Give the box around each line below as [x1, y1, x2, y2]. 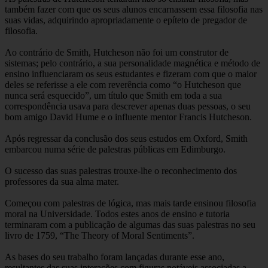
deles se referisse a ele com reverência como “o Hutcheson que [5, 80, 241, 90]
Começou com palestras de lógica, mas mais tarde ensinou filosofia [5, 198, 256, 209]
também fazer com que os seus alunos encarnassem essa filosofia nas [5, 4, 263, 15]
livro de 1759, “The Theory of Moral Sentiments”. [5, 230, 194, 241]
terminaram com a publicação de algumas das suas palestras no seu [5, 220, 255, 230]
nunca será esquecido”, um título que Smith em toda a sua [5, 90, 222, 101]
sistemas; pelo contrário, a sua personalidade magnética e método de [5, 58, 260, 69]
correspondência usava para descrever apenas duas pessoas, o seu [5, 101, 251, 112]
